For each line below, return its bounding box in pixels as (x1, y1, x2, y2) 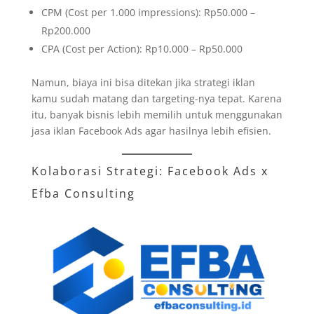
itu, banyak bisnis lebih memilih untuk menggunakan (31, 107, 282, 121)
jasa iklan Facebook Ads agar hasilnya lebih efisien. (31, 123, 271, 137)
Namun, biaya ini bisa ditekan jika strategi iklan (31, 75, 255, 89)
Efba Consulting (31, 185, 135, 201)
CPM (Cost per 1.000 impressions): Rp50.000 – (41, 5, 255, 19)
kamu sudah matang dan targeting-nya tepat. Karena (31, 91, 282, 105)
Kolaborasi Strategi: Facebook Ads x (31, 163, 268, 179)
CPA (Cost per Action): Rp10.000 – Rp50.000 (41, 41, 243, 55)
